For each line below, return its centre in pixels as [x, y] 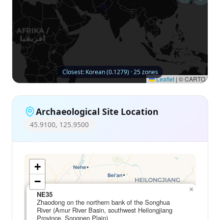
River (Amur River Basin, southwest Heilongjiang [105, 210]
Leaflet [165, 79]
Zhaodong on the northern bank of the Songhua [103, 202]
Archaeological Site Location [97, 111]
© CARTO [191, 79]
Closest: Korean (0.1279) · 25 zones [110, 72]
